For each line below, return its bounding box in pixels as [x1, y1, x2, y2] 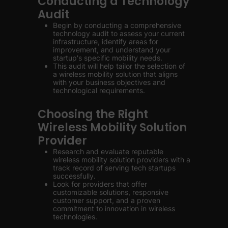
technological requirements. [53, 86, 145, 95]
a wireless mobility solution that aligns [53, 70, 178, 78]
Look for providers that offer [53, 180, 147, 188]
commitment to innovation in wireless [53, 204, 175, 213]
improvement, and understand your [53, 45, 170, 54]
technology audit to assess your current [53, 29, 185, 38]
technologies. [53, 212, 97, 221]
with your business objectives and [53, 78, 165, 87]
